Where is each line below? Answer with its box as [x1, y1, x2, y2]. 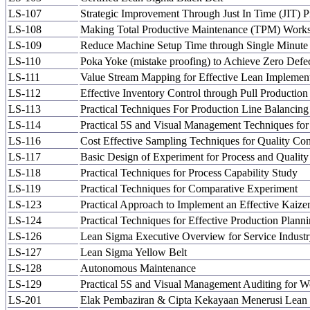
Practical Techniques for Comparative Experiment [80, 183, 298, 194]
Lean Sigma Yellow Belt [80, 246, 192, 258]
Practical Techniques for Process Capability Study [80, 167, 298, 179]
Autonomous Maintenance [80, 262, 196, 274]
